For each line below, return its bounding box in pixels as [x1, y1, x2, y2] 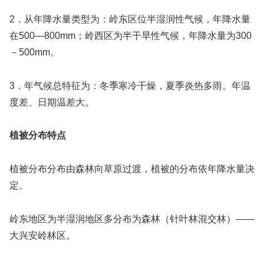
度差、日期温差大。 [9, 97, 94, 107]
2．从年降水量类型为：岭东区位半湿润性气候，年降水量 [9, 14, 250, 24]
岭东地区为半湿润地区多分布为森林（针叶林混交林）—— [9, 213, 255, 224]
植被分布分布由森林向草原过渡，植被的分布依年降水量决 [9, 164, 255, 174]
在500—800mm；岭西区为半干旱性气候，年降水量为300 [9, 30, 252, 41]
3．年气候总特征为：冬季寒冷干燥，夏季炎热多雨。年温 [9, 80, 250, 91]
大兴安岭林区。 [9, 230, 75, 240]
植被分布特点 [9, 130, 66, 141]
